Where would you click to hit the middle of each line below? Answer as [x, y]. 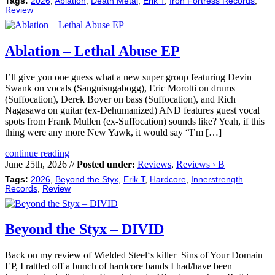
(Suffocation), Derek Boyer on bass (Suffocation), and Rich [120, 99]
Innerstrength [217, 179]
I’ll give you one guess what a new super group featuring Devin [128, 77]
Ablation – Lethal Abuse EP [92, 51]
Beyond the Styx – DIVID [84, 229]
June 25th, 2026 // [41, 164]
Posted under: [106, 164]
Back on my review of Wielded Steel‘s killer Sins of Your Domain [134, 255]
